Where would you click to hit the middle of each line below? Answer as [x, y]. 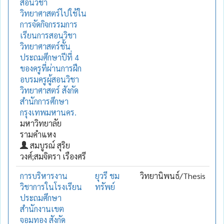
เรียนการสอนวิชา [48, 35]
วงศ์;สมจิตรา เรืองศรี [53, 156]
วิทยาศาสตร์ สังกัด [49, 90]
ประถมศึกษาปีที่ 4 [49, 57]
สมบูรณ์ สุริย [49, 145]
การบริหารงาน [44, 175]
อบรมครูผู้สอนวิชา [49, 79]
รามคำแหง [38, 134]
